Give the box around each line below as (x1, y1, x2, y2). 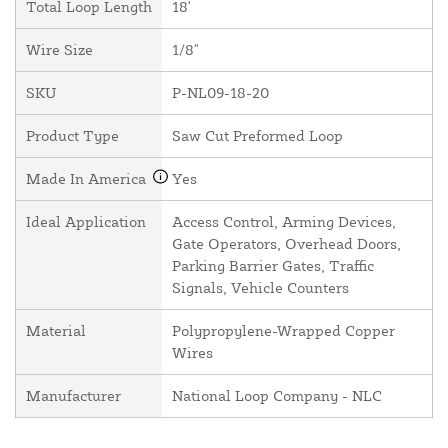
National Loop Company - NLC (172, 386, 382, 406)
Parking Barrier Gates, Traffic (172, 256, 374, 276)
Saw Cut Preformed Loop (172, 126, 343, 146)
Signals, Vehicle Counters (172, 278, 349, 298)
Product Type (26, 126, 119, 146)
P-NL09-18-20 (172, 83, 269, 103)
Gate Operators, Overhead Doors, (172, 234, 401, 254)
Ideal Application (26, 212, 146, 232)
